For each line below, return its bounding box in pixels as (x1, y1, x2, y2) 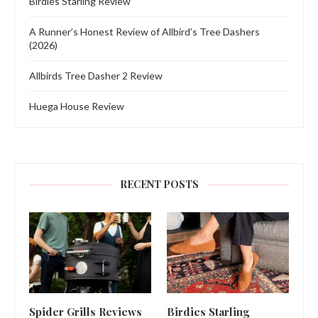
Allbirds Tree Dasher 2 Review (29, 69, 163, 82)
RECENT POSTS (119, 177, 199, 191)
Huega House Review (29, 99, 124, 112)
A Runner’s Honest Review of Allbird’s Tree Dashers (29, 25, 260, 38)
